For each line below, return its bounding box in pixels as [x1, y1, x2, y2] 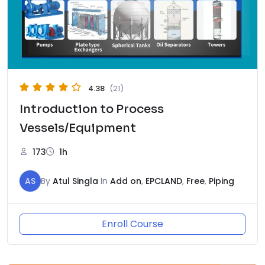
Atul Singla [53, 175, 98, 188]
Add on [110, 175, 141, 188]
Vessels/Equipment [20, 121, 136, 136]
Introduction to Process [20, 102, 164, 117]
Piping [209, 175, 234, 188]
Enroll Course [102, 217, 163, 231]
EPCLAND [146, 175, 182, 188]
